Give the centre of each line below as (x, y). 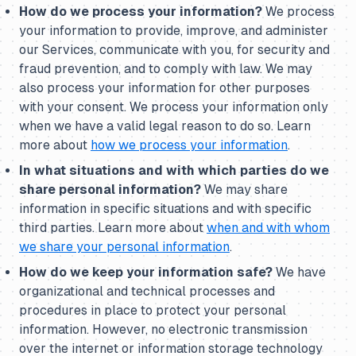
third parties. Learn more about (113, 228)
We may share (244, 190)
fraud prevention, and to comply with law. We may (166, 69)
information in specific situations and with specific (165, 209)
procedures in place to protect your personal (153, 310)
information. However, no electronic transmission (163, 329)
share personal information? (110, 190)
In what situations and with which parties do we (174, 170)
